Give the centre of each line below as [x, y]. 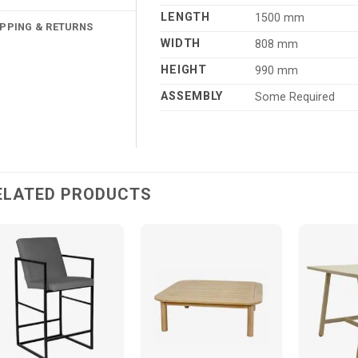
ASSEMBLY [192, 96]
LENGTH [185, 17]
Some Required [294, 97]
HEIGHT [184, 70]
